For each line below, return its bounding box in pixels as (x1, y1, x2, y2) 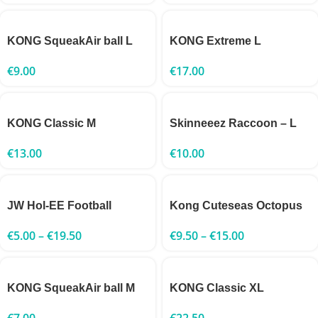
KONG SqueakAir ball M (7, 281, 135, 294)
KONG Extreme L (170, 34, 261, 47)
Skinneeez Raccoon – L (170, 116, 297, 129)
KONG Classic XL (170, 281, 264, 294)
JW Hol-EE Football (7, 199, 111, 212)
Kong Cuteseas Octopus (170, 199, 302, 212)
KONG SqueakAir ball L (7, 34, 133, 47)
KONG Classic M (7, 116, 96, 129)
